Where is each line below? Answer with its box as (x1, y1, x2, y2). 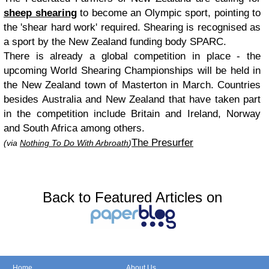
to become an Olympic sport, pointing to (76, 7, 261, 19)
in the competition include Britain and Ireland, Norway (4, 107, 261, 119)
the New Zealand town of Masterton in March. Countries (4, 79, 261, 91)
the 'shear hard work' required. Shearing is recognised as (4, 21, 261, 33)
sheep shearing (4, 7, 77, 19)
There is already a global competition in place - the (4, 50, 261, 62)
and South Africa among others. (4, 122, 145, 134)
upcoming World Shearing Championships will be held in (4, 64, 261, 76)
